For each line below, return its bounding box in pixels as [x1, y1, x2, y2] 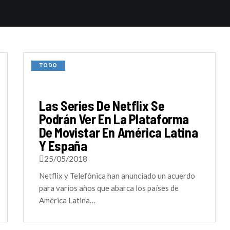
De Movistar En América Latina [39, 124, 198, 140]
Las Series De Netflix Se [39, 98, 165, 113]
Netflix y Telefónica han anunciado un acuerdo [39, 171, 195, 180]
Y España [39, 138, 87, 154]
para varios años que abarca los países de [39, 183, 179, 193]
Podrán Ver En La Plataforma [39, 111, 189, 127]
